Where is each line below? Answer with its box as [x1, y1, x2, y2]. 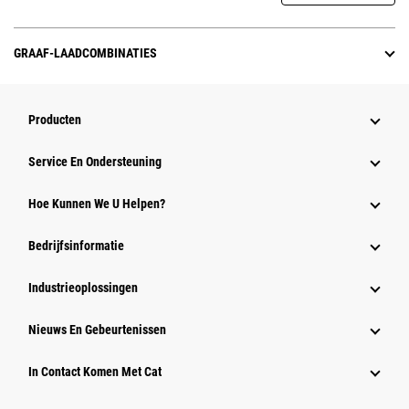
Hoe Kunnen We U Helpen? [28, 196, 165, 212]
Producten [28, 112, 81, 128]
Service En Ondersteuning [28, 154, 162, 170]
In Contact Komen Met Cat [28, 364, 162, 380]
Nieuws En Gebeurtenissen [28, 322, 166, 338]
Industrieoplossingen [28, 280, 138, 296]
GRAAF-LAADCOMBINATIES [14, 46, 157, 61]
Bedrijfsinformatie [28, 238, 124, 254]
